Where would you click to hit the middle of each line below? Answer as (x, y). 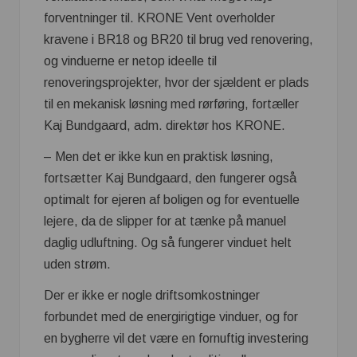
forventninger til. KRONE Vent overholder (159, 18)
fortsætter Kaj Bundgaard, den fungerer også (170, 178)
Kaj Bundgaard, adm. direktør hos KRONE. (165, 126)
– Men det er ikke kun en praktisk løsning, (159, 157)
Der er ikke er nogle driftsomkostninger (152, 296)
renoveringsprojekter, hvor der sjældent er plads (177, 83)
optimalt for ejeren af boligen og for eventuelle (172, 200)
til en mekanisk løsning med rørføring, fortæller (171, 104)
